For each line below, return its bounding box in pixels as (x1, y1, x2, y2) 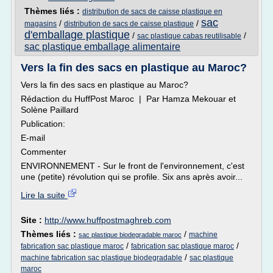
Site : (21, 215, 44, 225)
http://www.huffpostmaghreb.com (44, 215, 171, 225)
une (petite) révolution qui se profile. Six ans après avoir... (21, 172, 243, 182)
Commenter (21, 147, 66, 157)
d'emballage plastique (24, 29, 130, 41)
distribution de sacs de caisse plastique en (82, 7, 222, 16)
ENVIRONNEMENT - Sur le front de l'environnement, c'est (21, 161, 244, 171)
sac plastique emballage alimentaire (24, 41, 180, 52)
